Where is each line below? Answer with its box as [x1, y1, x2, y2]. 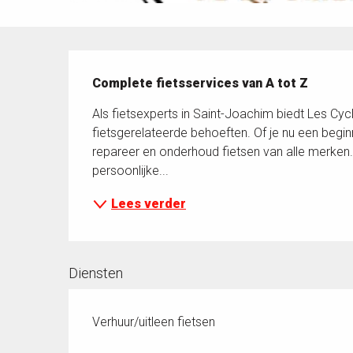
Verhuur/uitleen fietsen [92, 314, 216, 330]
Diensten [69, 265, 124, 282]
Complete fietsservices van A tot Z [92, 76, 309, 91]
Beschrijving [69, 50, 175, 73]
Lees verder [111, 196, 187, 212]
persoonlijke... [92, 163, 169, 179]
